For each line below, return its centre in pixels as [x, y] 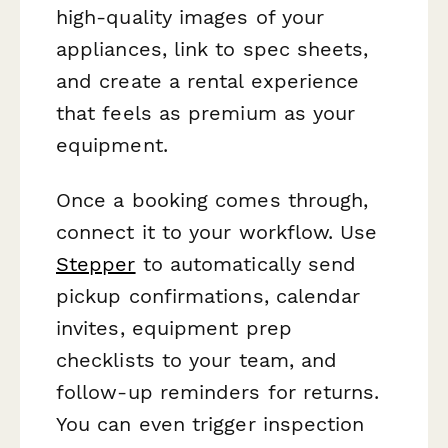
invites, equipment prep [174, 327]
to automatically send [246, 263]
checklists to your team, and [197, 359]
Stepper [96, 263]
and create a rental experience [208, 80]
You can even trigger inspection [210, 423]
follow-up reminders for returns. [218, 391]
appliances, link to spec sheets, [212, 48]
